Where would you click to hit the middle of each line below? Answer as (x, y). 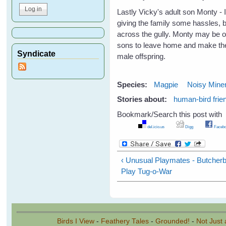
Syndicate (37, 53)
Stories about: (143, 99)
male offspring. (142, 56)
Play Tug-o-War (146, 172)
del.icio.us (155, 126)
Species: (133, 84)
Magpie (166, 84)
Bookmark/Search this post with (170, 114)
